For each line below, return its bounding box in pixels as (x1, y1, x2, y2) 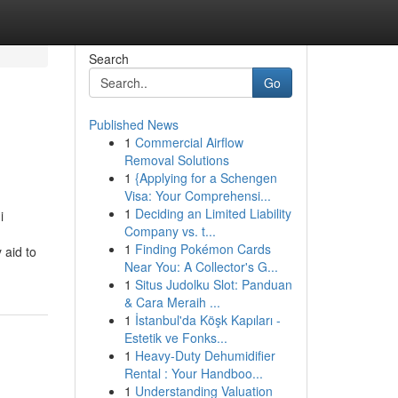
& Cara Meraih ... (123, 293, 220, 311)
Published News (88, 115, 179, 133)
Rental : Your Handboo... (123, 364, 263, 382)
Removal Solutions (123, 151, 229, 169)
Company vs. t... (123, 222, 216, 240)
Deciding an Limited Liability (134, 204, 291, 222)
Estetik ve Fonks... (123, 329, 227, 346)
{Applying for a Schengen (134, 169, 277, 187)
